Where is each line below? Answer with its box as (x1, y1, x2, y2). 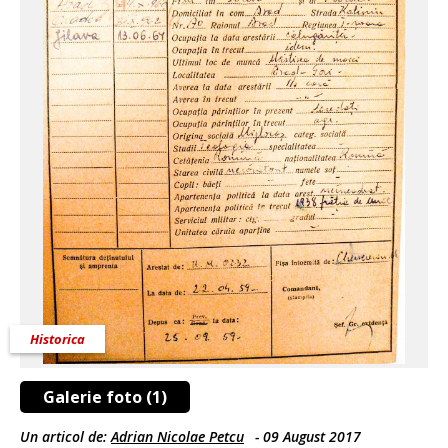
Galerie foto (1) (43, 386, 167, 408)
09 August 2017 (263, 427, 361, 446)
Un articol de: (20, 427, 111, 446)
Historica (30, 330, 85, 348)
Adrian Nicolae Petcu (111, 427, 244, 446)
